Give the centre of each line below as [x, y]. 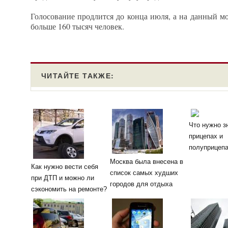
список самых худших [144, 173]
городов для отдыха [141, 184]
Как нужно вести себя [65, 166]
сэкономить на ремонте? [69, 189]
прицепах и [206, 136]
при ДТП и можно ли [63, 178]
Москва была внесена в [147, 161]
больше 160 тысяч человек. [77, 26]
